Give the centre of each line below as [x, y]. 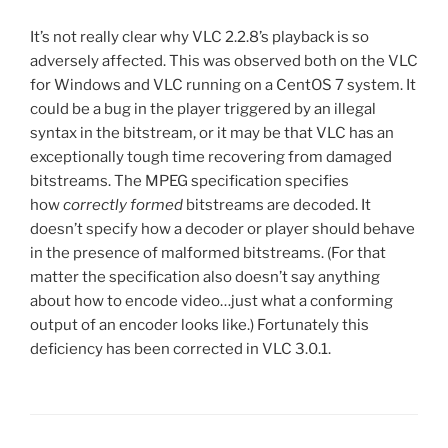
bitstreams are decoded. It [277, 205]
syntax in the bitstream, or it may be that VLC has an [212, 133]
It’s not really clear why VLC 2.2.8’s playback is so [199, 37]
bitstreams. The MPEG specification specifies [189, 181]
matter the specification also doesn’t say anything [205, 277]
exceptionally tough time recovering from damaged [211, 157]
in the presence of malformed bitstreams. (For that [208, 253]
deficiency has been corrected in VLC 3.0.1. [180, 349]
